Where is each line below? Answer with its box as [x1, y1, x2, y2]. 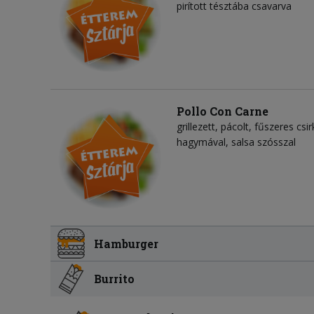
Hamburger [94, 235, 159, 251]
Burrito [94, 271, 135, 286]
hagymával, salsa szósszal [177, 135, 296, 149]
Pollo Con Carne [177, 104, 268, 119]
